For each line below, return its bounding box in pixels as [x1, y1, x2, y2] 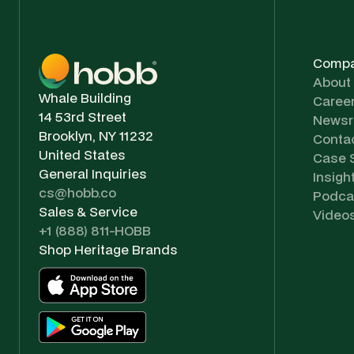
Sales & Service [39, 201, 137, 220]
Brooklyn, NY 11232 [39, 126, 153, 145]
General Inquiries [39, 164, 146, 183]
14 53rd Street [39, 107, 126, 126]
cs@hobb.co [39, 183, 116, 201]
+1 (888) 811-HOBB [39, 220, 151, 239]
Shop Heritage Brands [39, 239, 177, 258]
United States [39, 145, 125, 164]
